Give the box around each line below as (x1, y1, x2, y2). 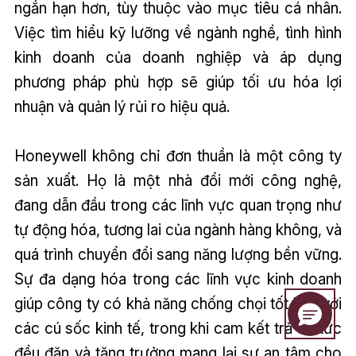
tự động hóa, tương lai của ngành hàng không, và (14, 220, 342, 240)
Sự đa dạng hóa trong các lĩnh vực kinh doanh (14, 269, 342, 289)
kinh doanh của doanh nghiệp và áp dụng (14, 48, 342, 68)
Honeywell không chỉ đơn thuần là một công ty (14, 146, 342, 166)
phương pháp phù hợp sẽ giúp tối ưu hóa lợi (14, 72, 342, 92)
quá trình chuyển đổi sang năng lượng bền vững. (14, 245, 342, 265)
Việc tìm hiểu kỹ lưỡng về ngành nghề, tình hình (14, 23, 342, 43)
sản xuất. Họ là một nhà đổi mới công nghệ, (14, 171, 342, 191)
